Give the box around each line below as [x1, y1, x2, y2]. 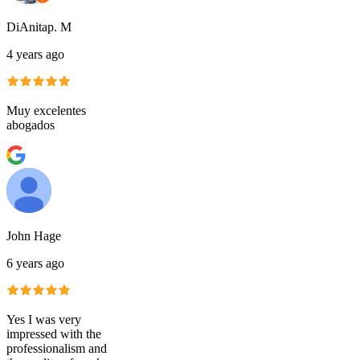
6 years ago [6, 256, 64, 271]
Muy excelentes [6, 104, 86, 118]
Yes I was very [6, 313, 81, 327]
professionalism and [6, 342, 107, 356]
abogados [6, 118, 55, 133]
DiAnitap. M [6, 20, 72, 35]
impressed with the [6, 327, 101, 342]
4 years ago [6, 47, 64, 62]
